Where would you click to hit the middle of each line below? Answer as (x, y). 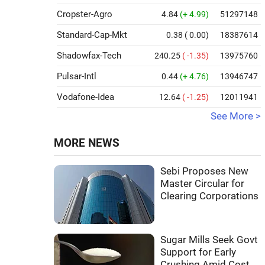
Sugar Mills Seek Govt (209, 240)
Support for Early (198, 252)
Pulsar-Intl (77, 76)
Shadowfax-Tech (89, 56)
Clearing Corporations (209, 196)
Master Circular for (202, 184)
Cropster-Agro (85, 14)
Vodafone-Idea (85, 97)
